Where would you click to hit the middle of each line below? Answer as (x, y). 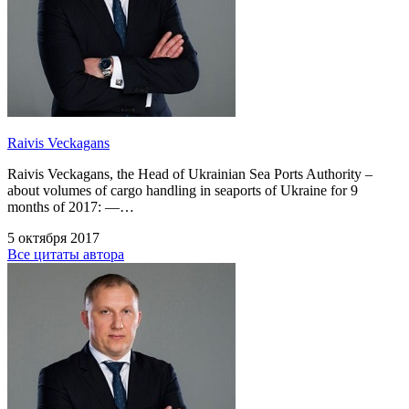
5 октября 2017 (53, 238)
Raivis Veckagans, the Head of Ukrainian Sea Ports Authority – (190, 174)
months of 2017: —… (71, 207)
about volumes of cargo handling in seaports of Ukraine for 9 (183, 191)
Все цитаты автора (66, 255)
